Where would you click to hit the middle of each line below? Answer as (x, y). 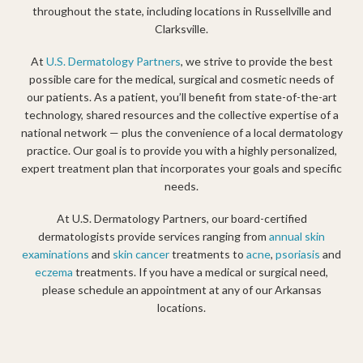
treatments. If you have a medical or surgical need (199, 272)
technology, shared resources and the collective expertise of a (181, 115)
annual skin (297, 236)
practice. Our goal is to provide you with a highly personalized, (181, 150)
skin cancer (141, 254)
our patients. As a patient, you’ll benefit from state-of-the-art (181, 97)
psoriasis (298, 254)
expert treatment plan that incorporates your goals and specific (181, 168)
